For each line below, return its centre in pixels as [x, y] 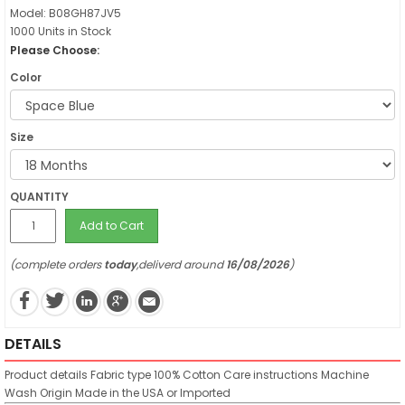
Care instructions [271, 374]
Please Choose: [55, 50]
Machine [345, 374]
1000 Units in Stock [61, 31]
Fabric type [121, 374]
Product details [47, 374]
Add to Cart [112, 226]
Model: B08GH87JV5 [66, 13]
